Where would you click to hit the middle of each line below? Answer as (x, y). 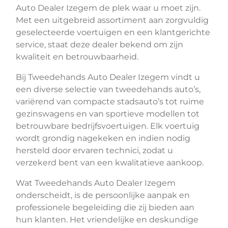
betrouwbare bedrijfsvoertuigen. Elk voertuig (108, 126)
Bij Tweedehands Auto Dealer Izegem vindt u (108, 77)
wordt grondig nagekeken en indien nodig (103, 138)
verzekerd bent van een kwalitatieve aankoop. (110, 163)
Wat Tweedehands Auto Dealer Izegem (96, 183)
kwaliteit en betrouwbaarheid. (77, 57)
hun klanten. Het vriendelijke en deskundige (107, 220)
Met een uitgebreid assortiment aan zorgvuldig (112, 20)
